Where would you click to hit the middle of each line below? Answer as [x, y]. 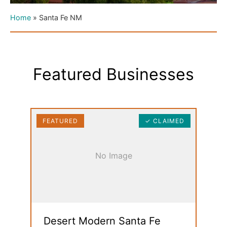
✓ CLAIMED [165, 121]
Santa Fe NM [61, 17]
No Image [113, 156]
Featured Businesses [113, 74]
